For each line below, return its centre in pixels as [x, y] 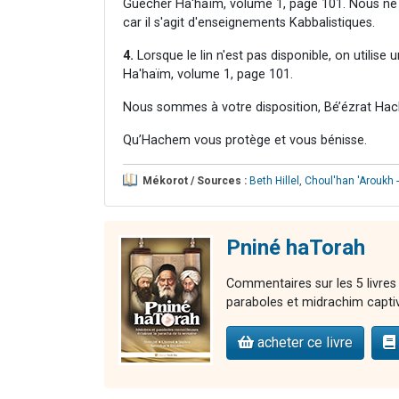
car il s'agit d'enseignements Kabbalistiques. [249, 22]
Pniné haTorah [296, 247]
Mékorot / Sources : [195, 180]
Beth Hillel [274, 180]
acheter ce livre [303, 342]
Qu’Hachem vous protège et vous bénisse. [245, 140]
